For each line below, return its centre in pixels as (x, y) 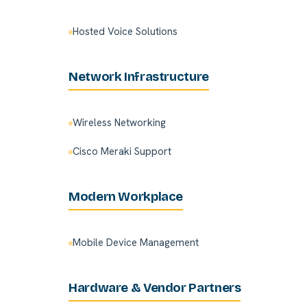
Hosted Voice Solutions (125, 32)
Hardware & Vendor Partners (155, 288)
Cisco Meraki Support (122, 152)
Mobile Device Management (136, 243)
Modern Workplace (126, 197)
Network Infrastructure (139, 77)
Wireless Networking (119, 123)
